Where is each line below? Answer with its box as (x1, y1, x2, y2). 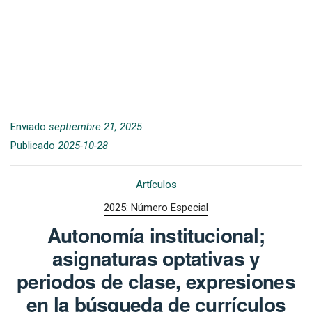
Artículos (135, 178, 177, 191)
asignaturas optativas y (52, 244, 260, 273)
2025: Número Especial (104, 201, 208, 214)
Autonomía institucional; (47, 221, 265, 250)
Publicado (10, 139, 58, 152)
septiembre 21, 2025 (49, 120, 142, 133)
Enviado (10, 120, 49, 133)
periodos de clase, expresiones (17, 267, 295, 296)
